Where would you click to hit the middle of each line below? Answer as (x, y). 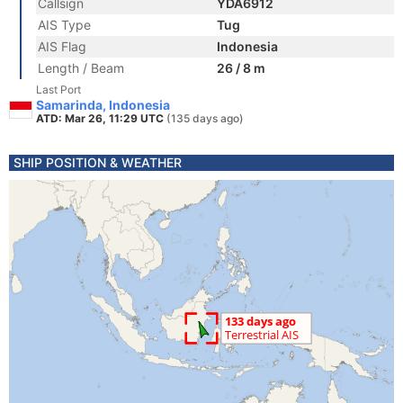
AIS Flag (62, 46)
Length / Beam (81, 68)
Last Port (58, 90)
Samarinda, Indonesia (103, 105)
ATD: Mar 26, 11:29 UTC (101, 118)
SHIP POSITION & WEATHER (98, 162)
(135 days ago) (205, 118)
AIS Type (64, 25)
